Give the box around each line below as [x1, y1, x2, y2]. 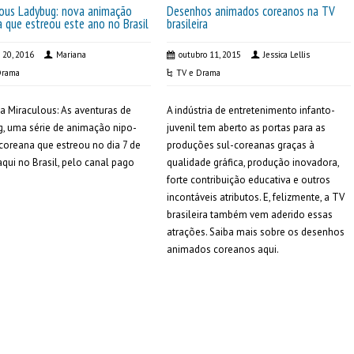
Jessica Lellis [262, 49, 310, 60]
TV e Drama [175, 67, 220, 78]
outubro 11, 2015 [178, 49, 241, 60]
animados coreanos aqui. [166, 243, 279, 256]
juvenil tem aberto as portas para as [166, 121, 326, 134]
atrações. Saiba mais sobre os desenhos [166, 225, 345, 239]
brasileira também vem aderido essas [166, 208, 333, 221]
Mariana [56, 49, 87, 60]
